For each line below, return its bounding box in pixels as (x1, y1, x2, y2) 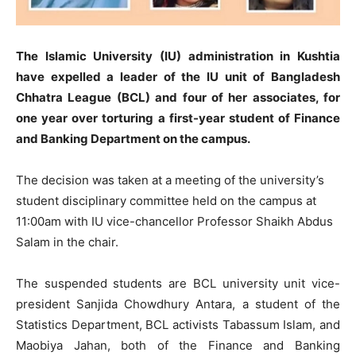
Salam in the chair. (16, 234, 118, 250)
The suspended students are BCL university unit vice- (16, 276, 340, 292)
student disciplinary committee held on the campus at (16, 193, 316, 209)
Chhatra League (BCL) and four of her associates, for (16, 90, 340, 106)
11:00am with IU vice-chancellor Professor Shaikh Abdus (16, 214, 333, 230)
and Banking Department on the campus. (16, 131, 250, 147)
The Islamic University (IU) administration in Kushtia (16, 48, 340, 64)
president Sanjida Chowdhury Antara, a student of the (16, 296, 340, 312)
